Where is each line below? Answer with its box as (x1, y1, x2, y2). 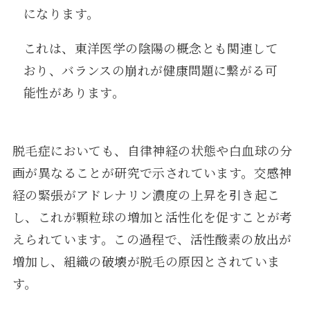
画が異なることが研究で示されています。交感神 (12, 163, 292, 182)
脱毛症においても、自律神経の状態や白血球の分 (12, 141, 293, 160)
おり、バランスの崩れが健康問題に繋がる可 (24, 61, 278, 80)
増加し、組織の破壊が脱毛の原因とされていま (12, 252, 280, 271)
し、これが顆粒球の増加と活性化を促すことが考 (12, 208, 293, 226)
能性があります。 (24, 83, 125, 102)
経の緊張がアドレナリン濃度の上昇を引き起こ (12, 185, 280, 204)
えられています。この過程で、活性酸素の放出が (12, 230, 292, 248)
